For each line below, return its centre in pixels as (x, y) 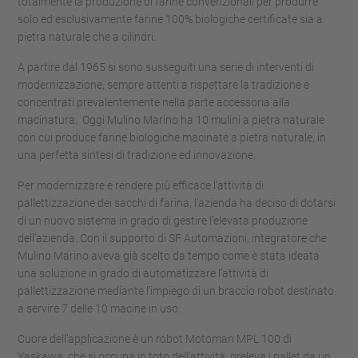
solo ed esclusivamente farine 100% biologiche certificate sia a (170, 19)
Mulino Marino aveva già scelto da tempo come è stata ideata (169, 256)
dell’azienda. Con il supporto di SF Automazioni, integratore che (172, 238)
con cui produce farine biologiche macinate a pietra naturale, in (172, 137)
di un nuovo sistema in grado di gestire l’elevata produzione (163, 221)
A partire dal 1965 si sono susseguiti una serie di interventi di (166, 67)
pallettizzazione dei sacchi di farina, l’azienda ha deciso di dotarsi (177, 203)
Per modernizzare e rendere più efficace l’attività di (141, 185)
